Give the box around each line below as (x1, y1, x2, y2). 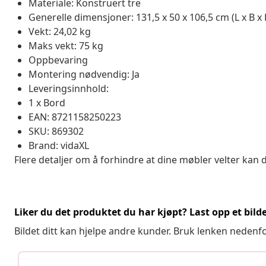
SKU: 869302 (28, 124, 84, 138)
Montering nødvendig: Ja (28, 67, 140, 81)
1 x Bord (28, 96, 65, 109)
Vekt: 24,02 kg (28, 24, 91, 38)
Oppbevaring (28, 53, 88, 66)
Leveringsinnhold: (28, 81, 109, 95)
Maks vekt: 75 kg (28, 39, 103, 52)
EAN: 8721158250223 (28, 110, 121, 123)
